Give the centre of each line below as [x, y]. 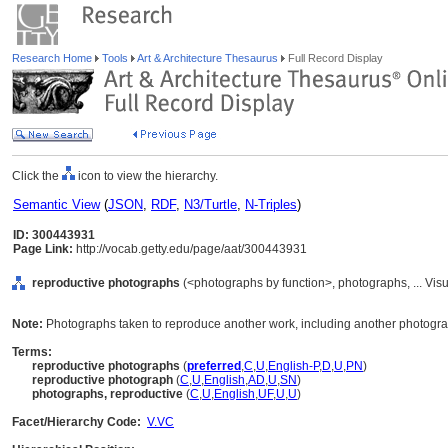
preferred [214, 366]
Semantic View [56, 204]
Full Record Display [334, 58]
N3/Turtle [210, 204]
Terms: [32, 352]
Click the [37, 176]
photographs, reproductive [107, 394]
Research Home [53, 58]
